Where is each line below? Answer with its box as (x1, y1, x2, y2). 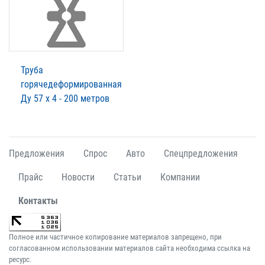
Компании (160, 171, 200, 183)
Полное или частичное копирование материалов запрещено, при (9, 232, 222, 241)
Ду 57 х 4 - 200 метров (21, 92, 109, 104)
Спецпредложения (164, 147, 238, 159)
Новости (62, 171, 95, 183)
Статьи (114, 171, 141, 183)
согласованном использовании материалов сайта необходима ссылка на (9, 243, 250, 253)
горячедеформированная (21, 78, 122, 90)
